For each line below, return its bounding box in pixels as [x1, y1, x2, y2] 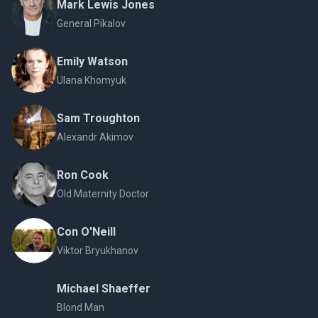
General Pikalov [57, 18, 126, 29]
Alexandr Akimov [57, 131, 133, 143]
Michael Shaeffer [57, 282, 150, 295]
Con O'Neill [57, 225, 116, 238]
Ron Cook [57, 168, 109, 182]
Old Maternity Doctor [57, 188, 149, 199]
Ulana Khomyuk [57, 75, 126, 86]
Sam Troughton [57, 111, 140, 125]
